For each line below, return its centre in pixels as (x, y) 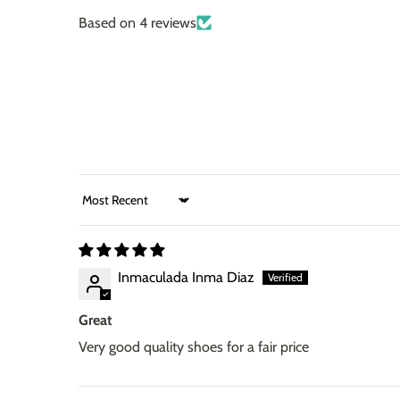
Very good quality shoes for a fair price (194, 346)
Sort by (100, 208)
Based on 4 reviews (137, 22)
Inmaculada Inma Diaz (186, 277)
